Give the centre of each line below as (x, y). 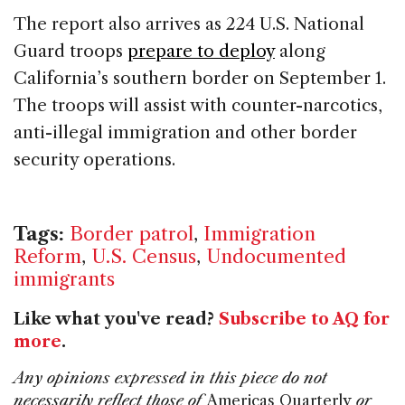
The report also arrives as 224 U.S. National (189, 24)
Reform (47, 257)
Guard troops (71, 51)
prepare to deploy (201, 51)
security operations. (94, 159)
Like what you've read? (116, 320)
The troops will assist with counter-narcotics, (198, 105)
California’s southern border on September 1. (200, 78)
